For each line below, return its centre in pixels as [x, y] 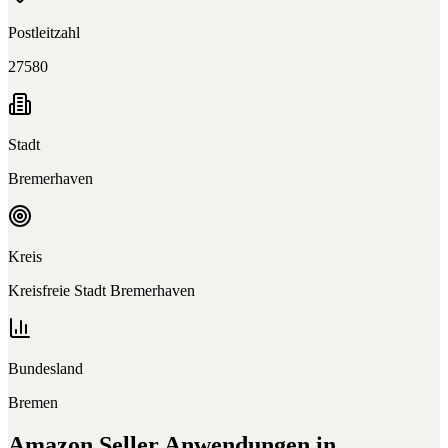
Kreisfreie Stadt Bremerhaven [101, 290]
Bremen [33, 402]
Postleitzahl [44, 32]
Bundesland [45, 368]
